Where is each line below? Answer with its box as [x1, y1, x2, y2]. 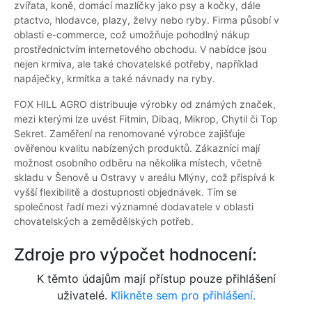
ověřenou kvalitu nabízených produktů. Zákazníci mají [14, 142, 260, 155]
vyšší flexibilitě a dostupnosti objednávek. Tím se [14, 186, 237, 198]
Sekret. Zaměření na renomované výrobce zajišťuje [14, 127, 245, 140]
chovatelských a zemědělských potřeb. [14, 215, 194, 228]
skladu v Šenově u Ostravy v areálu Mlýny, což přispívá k [14, 171, 275, 184]
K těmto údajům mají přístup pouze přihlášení [36, 272, 276, 286]
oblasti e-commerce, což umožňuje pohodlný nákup [14, 29, 250, 41]
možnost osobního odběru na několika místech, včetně [14, 157, 262, 169]
